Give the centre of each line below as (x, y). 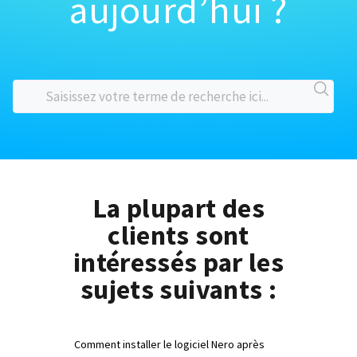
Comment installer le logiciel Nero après (169, 344)
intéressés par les (178, 262)
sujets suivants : (178, 289)
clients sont (178, 235)
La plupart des (178, 208)
